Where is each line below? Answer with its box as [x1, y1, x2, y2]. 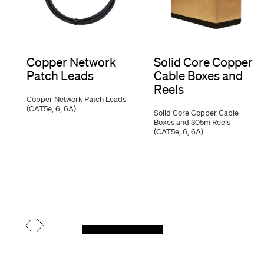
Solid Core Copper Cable [154, 108, 239, 118]
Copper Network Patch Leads [26, 94, 126, 105]
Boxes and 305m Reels [154, 117, 231, 128]
